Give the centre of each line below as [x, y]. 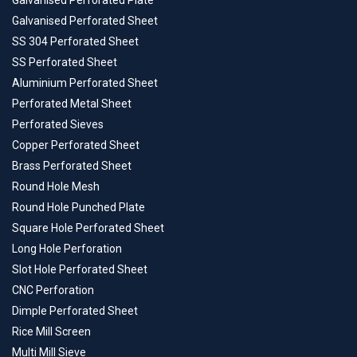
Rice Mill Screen [51, 332]
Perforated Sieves [58, 125]
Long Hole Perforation [67, 249]
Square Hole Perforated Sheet [88, 228]
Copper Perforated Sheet [76, 145]
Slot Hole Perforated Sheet [80, 270]
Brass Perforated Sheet [72, 166]
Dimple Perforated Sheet [75, 311]
